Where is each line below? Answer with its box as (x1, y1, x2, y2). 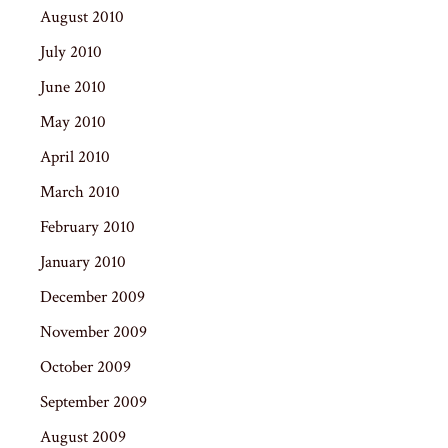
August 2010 (40, 5, 124, 28)
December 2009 (40, 285, 145, 308)
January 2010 (40, 250, 126, 273)
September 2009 (40, 390, 147, 413)
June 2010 (40, 75, 106, 98)
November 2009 (40, 320, 147, 343)
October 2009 (40, 355, 131, 378)
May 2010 (40, 110, 106, 133)
